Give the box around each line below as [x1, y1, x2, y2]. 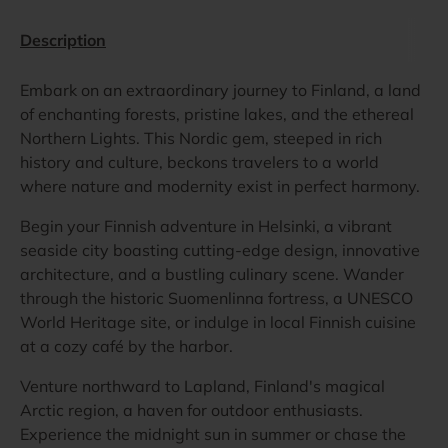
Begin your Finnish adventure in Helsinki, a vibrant [20, 216, 392, 237]
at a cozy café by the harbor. [20, 336, 233, 357]
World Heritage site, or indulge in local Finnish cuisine [20, 312, 416, 333]
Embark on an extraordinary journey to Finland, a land [20, 80, 421, 101]
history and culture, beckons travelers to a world [20, 152, 379, 173]
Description [20, 30, 106, 51]
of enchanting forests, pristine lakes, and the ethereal [20, 104, 414, 125]
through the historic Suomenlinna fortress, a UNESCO [20, 288, 413, 309]
